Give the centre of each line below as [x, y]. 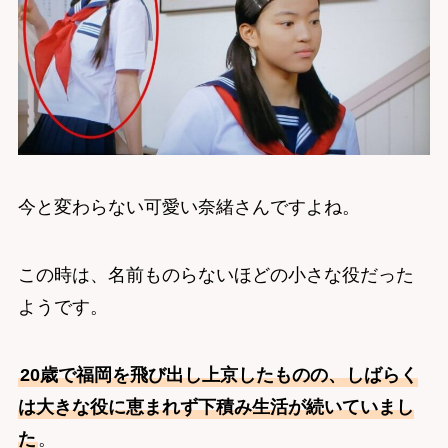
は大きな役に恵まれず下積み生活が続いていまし [215, 406]
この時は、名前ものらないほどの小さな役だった [215, 275]
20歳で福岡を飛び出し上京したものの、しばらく [218, 374]
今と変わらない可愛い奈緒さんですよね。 [188, 207]
